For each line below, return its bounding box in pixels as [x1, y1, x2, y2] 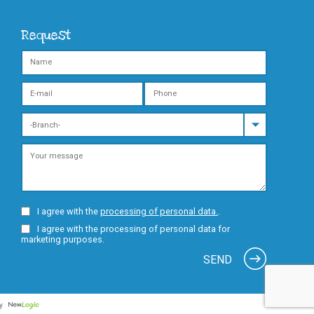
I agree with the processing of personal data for [36, 224, 230, 235]
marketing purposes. [20, 234, 104, 245]
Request [20, 26, 71, 44]
